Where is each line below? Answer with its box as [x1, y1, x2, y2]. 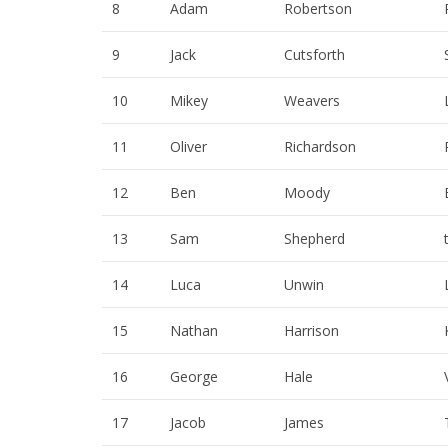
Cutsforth [284, 45, 345, 65]
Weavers [284, 91, 340, 111]
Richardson [284, 137, 356, 157]
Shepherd [284, 229, 345, 249]
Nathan [170, 321, 218, 341]
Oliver [170, 137, 207, 157]
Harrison [284, 321, 339, 341]
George [170, 367, 218, 387]
